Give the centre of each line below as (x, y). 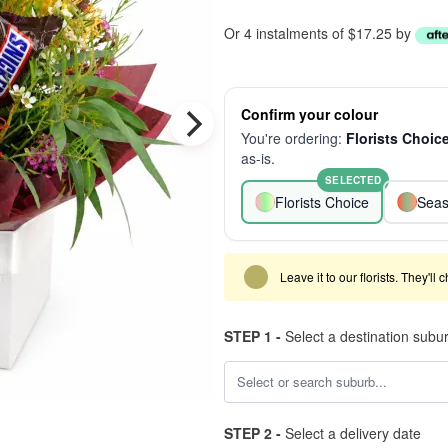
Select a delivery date (351, 433)
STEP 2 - (252, 433)
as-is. (258, 158)
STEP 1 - (252, 336)
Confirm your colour (309, 114)
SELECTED (353, 180)
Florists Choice (322, 202)
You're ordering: (293, 138)
